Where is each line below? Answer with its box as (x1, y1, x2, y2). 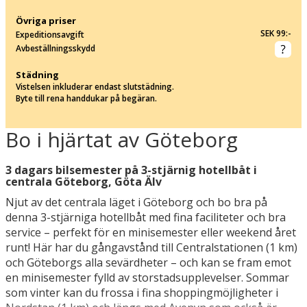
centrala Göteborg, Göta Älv (5, 173, 162, 189)
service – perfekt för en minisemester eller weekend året (5, 224, 296, 240)
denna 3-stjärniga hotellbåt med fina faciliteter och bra (5, 209, 286, 225)
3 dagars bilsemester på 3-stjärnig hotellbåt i (5, 162, 257, 177)
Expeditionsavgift (16, 28, 84, 40)
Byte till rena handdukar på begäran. (16, 92, 157, 104)
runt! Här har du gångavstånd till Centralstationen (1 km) (5, 239, 297, 255)
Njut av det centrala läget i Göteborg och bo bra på (5, 194, 267, 210)
